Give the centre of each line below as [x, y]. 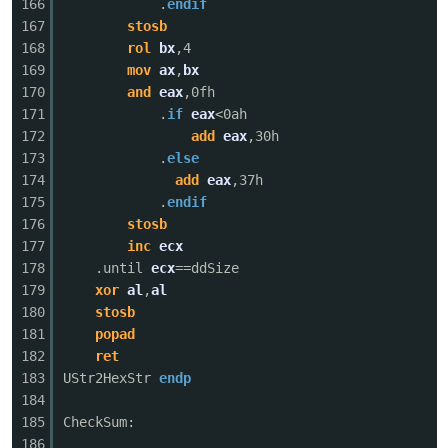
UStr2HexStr [111, 378]
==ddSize [207, 268]
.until [123, 268]
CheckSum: [99, 422]
